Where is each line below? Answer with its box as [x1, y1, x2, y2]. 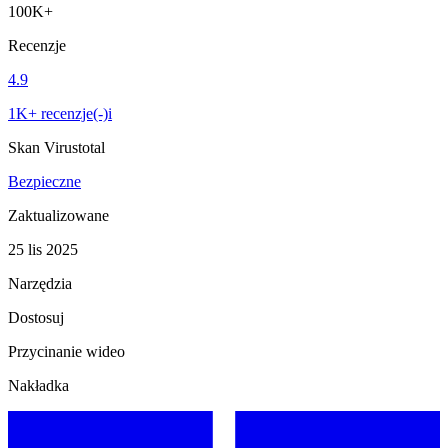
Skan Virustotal [8, 138, 105, 156]
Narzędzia [8, 274, 72, 292]
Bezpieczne [8, 172, 81, 190]
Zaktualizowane [8, 206, 109, 224]
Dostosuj [8, 308, 64, 326]
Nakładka [8, 376, 69, 394]
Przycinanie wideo [8, 342, 125, 360]
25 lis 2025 [8, 240, 78, 258]
